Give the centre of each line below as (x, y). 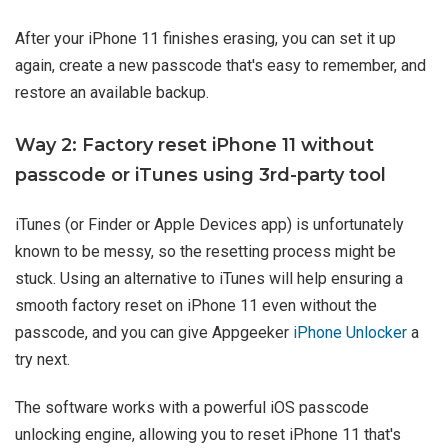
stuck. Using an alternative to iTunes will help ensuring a (209, 278)
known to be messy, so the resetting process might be (205, 251)
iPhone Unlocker (350, 332)
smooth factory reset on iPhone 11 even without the (196, 305)
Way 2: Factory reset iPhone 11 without (194, 144)
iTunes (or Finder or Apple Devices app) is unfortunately (209, 224)
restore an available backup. (112, 92)
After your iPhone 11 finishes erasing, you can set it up (205, 38)
